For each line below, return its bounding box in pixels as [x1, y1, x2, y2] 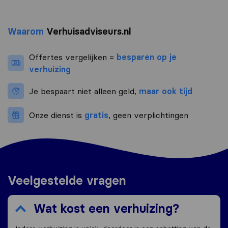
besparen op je [117, 52, 177, 63]
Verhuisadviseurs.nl [44, 25, 131, 38]
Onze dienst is [29, 110, 84, 121]
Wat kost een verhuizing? [34, 201, 179, 216]
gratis [84, 110, 108, 121]
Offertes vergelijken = [29, 52, 117, 63]
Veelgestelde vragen [8, 173, 126, 188]
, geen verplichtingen [108, 110, 188, 121]
